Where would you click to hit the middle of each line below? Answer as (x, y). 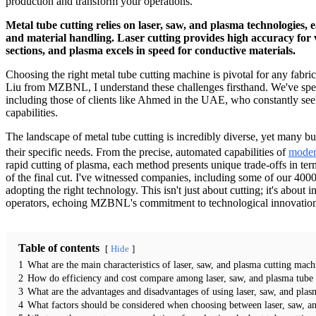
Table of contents (59, 248)
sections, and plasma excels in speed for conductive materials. (151, 50)
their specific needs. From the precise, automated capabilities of (147, 152)
